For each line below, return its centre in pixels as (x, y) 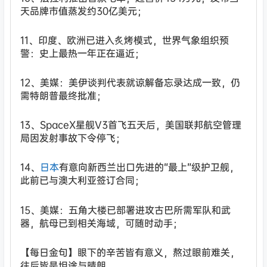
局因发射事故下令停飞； (73, 138)
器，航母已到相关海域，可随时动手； (102, 223)
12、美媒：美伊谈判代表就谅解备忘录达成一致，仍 (131, 83)
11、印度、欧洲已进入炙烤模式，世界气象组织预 (125, 40)
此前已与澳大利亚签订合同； (83, 180)
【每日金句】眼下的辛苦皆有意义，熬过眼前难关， (130, 252)
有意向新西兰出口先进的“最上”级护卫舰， (149, 167)
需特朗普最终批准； (63, 96)
